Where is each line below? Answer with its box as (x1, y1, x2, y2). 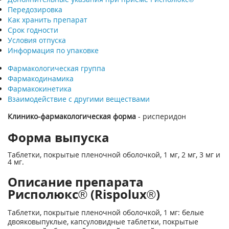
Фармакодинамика (8, 74, 74, 83)
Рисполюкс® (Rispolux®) (8, 186, 160, 202)
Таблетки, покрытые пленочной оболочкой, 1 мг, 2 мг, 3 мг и (8, 150, 220, 159)
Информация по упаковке (8, 45, 99, 55)
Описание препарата (8, 173, 144, 190)
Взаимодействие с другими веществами (8, 94, 150, 104)
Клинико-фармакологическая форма (8, 111, 136, 121)
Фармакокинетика (8, 84, 72, 94)
